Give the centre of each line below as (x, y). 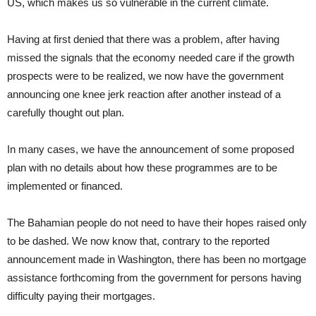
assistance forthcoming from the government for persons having (154, 278)
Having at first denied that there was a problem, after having (143, 39)
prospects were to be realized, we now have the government (145, 76)
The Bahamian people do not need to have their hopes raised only (157, 223)
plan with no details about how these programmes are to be (142, 168)
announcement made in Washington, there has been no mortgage (157, 259)
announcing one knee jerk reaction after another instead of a (144, 94)
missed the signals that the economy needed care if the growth (151, 57)
